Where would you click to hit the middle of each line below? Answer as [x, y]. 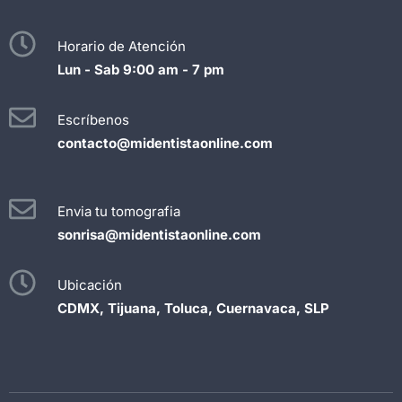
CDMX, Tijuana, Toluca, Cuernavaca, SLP [193, 308]
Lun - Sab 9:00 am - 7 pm [141, 69]
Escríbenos [93, 119]
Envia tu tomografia [119, 211]
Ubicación [90, 284]
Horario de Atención [122, 46]
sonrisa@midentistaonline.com [159, 234]
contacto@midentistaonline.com [165, 143]
